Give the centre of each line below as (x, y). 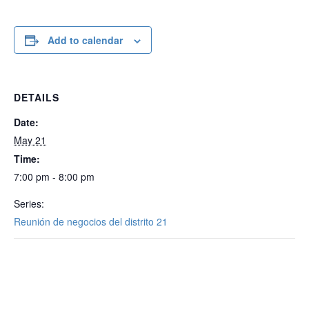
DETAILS (37, 97)
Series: (29, 203)
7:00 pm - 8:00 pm (54, 177)
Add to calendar (85, 40)
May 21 (30, 140)
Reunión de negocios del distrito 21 (91, 221)
